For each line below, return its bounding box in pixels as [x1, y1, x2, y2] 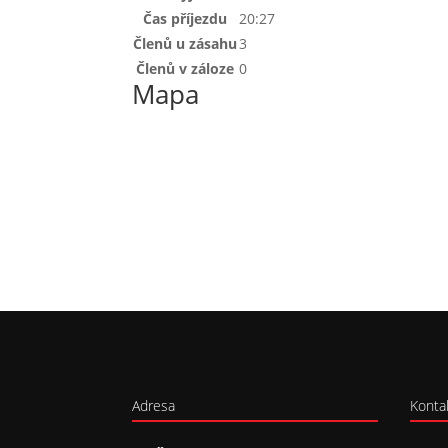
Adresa [132, 396, 175, 416]
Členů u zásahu [133, 33, 237, 53]
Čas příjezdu [143, 8, 227, 28]
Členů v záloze [136, 58, 234, 78]
